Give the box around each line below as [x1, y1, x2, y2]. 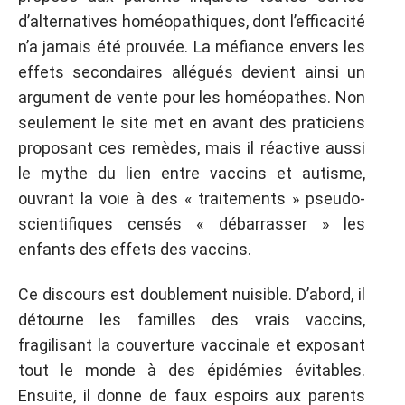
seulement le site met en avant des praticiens [18, 112, 365, 132]
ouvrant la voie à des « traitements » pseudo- [18, 188, 365, 208]
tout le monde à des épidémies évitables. [18, 361, 365, 380]
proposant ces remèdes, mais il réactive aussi [18, 137, 365, 157]
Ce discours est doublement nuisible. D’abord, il [18, 285, 365, 304]
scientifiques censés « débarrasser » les [18, 213, 365, 233]
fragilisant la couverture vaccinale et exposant [18, 335, 365, 354]
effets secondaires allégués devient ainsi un [18, 61, 365, 81]
